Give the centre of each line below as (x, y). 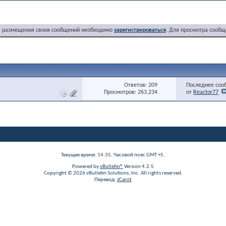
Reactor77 (206, 93)
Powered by (86, 167)
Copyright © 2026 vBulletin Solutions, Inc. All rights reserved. (113, 173)
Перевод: (106, 180)
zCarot (124, 180)
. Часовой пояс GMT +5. (138, 155)
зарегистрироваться (140, 30)
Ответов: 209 (141, 85)
